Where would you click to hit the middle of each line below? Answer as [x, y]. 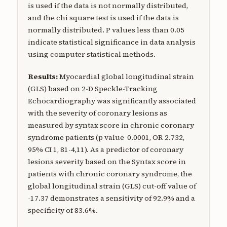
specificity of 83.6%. [63, 210]
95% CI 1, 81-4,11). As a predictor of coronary [105, 149]
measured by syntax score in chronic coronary [111, 125]
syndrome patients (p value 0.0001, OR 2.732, [106, 137]
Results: [43, 76]
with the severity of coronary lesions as [97, 113]
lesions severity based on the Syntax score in [107, 161]
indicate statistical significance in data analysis [111, 42]
